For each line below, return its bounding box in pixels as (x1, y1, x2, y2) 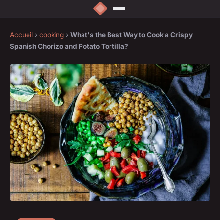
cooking (39, 31, 64, 39)
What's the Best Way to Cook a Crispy (70, 31, 192, 39)
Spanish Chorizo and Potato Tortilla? (10, 42, 128, 51)
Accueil (10, 31, 33, 39)
